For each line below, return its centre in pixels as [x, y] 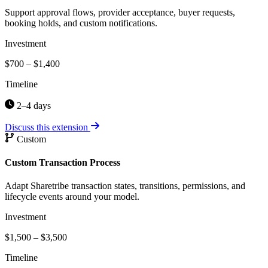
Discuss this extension [48, 127]
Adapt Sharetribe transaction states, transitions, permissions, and [125, 186]
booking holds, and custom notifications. [81, 23]
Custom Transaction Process [63, 163]
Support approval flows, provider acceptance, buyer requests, [120, 12]
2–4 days [33, 105]
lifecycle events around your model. [72, 197]
